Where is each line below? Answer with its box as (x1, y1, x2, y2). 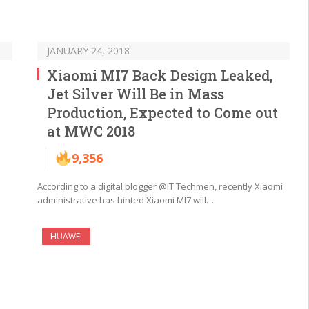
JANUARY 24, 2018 (47, 43, 130, 57)
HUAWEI (50, 230, 82, 242)
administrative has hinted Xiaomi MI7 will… (37, 193, 214, 206)
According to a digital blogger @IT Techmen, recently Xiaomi (37, 179, 283, 192)
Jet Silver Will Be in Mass (47, 84, 224, 103)
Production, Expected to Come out (47, 103, 278, 121)
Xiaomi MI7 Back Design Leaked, (47, 66, 272, 84)
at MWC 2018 (47, 121, 135, 140)
